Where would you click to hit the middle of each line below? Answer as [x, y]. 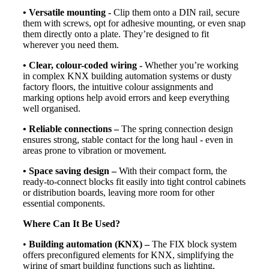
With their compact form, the [172, 171]
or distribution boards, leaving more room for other [119, 192]
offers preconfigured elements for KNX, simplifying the [128, 255]
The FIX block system [193, 244]
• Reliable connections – [71, 128]
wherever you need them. [71, 44]
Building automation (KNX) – [89, 244]
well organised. [52, 108]
